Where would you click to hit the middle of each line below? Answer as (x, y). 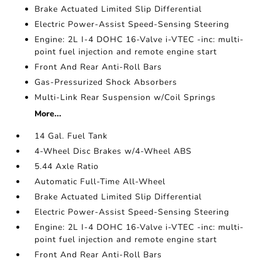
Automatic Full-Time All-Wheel (100, 182)
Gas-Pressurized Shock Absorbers (106, 82)
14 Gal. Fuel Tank (71, 136)
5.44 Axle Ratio (67, 166)
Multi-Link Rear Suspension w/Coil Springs (125, 97)
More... (48, 114)
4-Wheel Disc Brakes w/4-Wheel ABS (113, 151)
